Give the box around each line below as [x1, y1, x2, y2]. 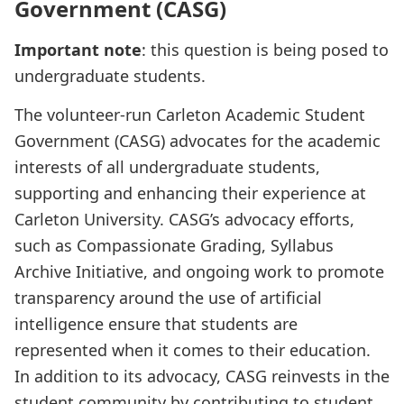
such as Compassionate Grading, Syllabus [14, 234, 334, 256]
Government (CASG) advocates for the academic [14, 130, 381, 151]
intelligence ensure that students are [14, 313, 298, 335]
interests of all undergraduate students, [14, 156, 320, 178]
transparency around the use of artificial [14, 287, 322, 308]
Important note [14, 39, 142, 60]
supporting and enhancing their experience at [14, 182, 366, 204]
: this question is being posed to [142, 39, 389, 60]
